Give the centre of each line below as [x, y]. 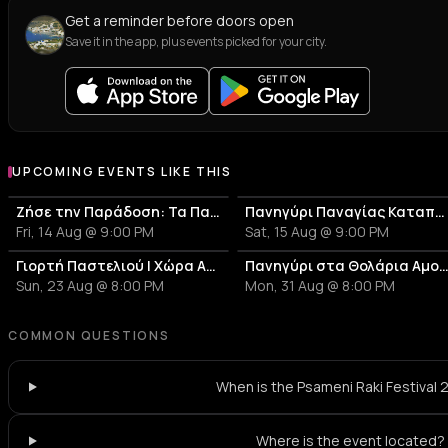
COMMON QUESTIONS [89, 335]
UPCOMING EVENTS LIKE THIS [122, 171]
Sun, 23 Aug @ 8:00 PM [90, 285]
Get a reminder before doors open [179, 20]
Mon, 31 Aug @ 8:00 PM [320, 285]
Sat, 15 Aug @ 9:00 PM [317, 231]
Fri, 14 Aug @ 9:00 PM [85, 231]
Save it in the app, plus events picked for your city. [196, 41]
